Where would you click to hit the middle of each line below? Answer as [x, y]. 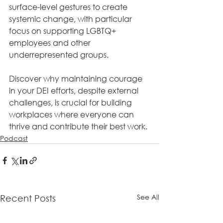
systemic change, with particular [71, 19]
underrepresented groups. [60, 55]
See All [148, 197]
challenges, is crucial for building [71, 102]
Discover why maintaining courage [77, 78]
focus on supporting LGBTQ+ [64, 31]
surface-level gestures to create [69, 7]
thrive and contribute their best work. [78, 126]
